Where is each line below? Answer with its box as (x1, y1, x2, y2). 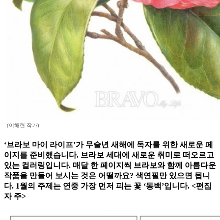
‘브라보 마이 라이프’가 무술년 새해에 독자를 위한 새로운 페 (4, 140, 213, 149)
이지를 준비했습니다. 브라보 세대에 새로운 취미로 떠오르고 (4, 151, 214, 160)
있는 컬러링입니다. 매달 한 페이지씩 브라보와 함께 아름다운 (4, 161, 216, 170)
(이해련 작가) (7, 122, 39, 129)
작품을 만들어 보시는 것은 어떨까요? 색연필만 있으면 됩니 (4, 171, 210, 180)
